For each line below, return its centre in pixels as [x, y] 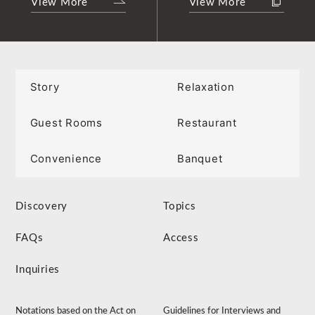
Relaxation [206, 87]
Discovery [42, 207]
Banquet [200, 159]
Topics [180, 207]
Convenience [66, 159]
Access [181, 238]
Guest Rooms [66, 123]
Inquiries [38, 270]
